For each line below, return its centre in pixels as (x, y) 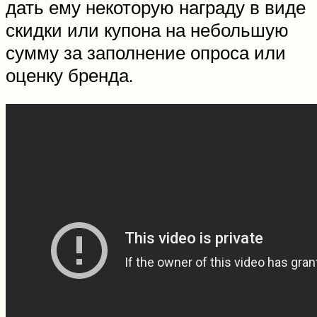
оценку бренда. (69, 75)
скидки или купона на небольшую (147, 29)
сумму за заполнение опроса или (146, 52)
